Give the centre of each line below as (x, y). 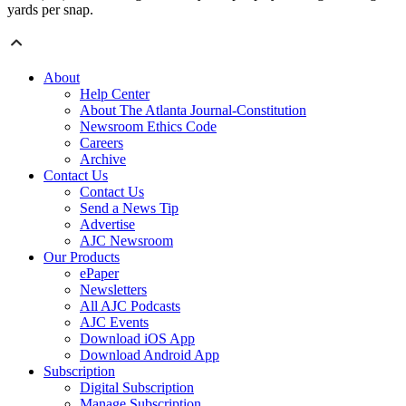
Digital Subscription (137, 388)
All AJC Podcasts (130, 306)
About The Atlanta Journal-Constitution (193, 111)
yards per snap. (50, 10)
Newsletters (113, 290)
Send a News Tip (129, 208)
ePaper (99, 274)
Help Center (115, 94)
